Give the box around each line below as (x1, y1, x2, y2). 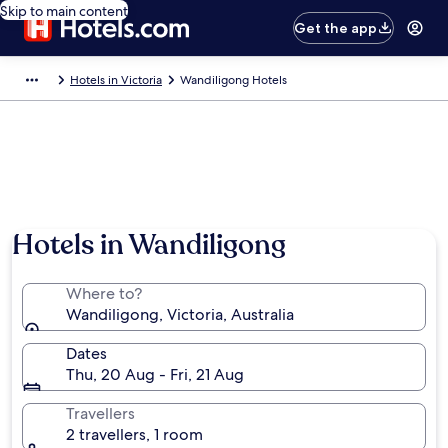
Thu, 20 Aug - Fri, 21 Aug (66, 364, 244, 385)
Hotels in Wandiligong (12, 226, 286, 264)
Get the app (294, 19, 378, 37)
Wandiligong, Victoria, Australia (66, 304, 294, 325)
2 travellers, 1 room (66, 424, 203, 445)
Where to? (66, 283, 142, 304)
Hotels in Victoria (70, 72, 162, 88)
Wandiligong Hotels (180, 72, 287, 88)
